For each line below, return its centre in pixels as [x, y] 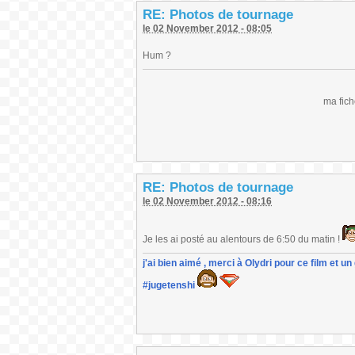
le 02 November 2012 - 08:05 [207, 29]
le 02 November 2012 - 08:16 [207, 201]
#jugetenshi [169, 285]
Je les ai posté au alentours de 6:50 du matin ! [242, 239]
